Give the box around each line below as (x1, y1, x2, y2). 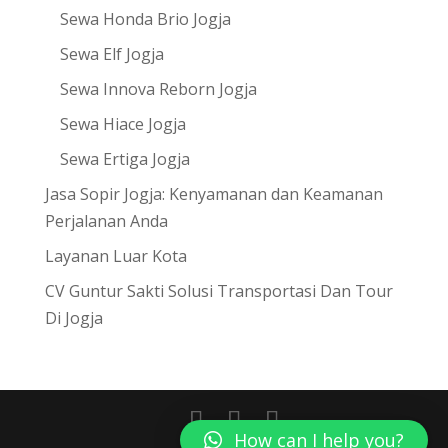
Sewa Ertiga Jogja (59, 148, 190, 170)
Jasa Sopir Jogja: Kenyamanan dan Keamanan (44, 183, 383, 205)
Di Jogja (44, 307, 103, 329)
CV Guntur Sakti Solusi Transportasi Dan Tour (44, 280, 393, 302)
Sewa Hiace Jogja (59, 113, 186, 135)
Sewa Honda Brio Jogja (59, 8, 231, 30)
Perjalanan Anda (44, 210, 172, 232)
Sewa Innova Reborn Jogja (59, 78, 257, 100)
